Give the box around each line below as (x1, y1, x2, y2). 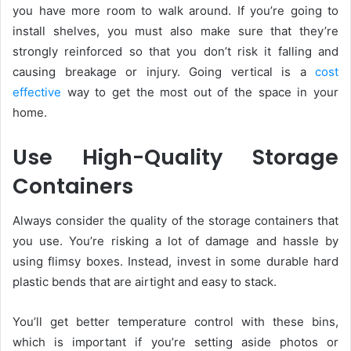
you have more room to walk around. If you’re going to (13, 2, 338, 18)
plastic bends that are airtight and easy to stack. (13, 274, 280, 290)
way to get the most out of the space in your (61, 84, 338, 100)
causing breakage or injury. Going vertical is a (13, 63, 306, 79)
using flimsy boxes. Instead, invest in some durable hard (13, 254, 338, 270)
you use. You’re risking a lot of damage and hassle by (13, 233, 338, 249)
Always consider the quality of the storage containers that (13, 213, 338, 229)
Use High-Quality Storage (13, 142, 338, 172)
